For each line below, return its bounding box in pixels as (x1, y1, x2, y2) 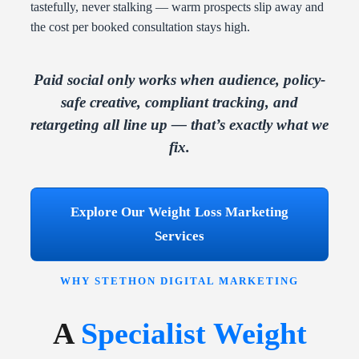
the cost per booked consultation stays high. (30, 20, 250, 34)
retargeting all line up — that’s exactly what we (30, 116, 329, 134)
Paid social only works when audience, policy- (34, 71, 325, 89)
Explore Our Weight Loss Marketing (71, 204, 288, 220)
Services (154, 228, 205, 244)
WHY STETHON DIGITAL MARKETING (60, 275, 299, 288)
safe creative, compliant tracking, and (61, 94, 298, 111)
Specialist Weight (80, 316, 307, 350)
